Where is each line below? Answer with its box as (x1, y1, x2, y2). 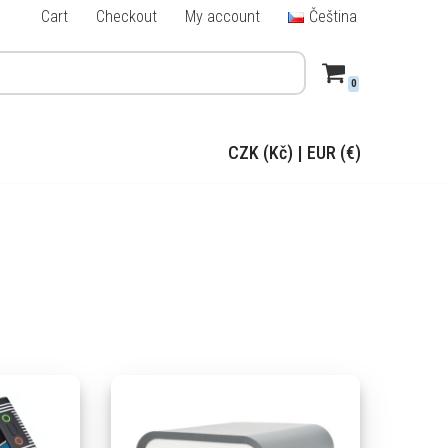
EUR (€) (307, 141, 361, 163)
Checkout (96, 7, 158, 26)
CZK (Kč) (228, 141, 293, 163)
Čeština (308, 7, 357, 26)
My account (185, 7, 261, 26)
